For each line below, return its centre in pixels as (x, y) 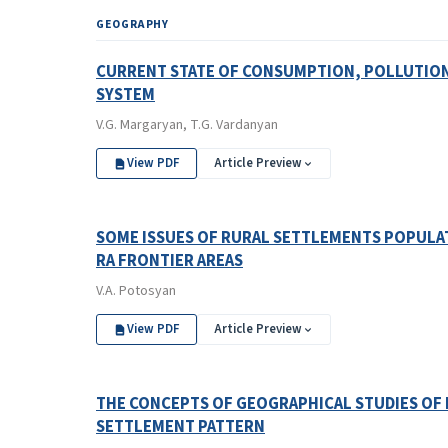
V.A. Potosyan (136, 291)
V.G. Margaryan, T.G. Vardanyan (187, 125)
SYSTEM (125, 95)
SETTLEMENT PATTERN (180, 427)
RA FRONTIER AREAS (169, 261)
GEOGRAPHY (133, 24)
